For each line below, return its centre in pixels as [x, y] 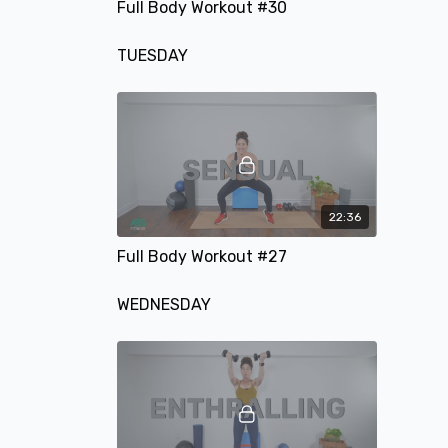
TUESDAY [152, 55]
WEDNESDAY [164, 305]
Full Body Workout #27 [202, 257]
